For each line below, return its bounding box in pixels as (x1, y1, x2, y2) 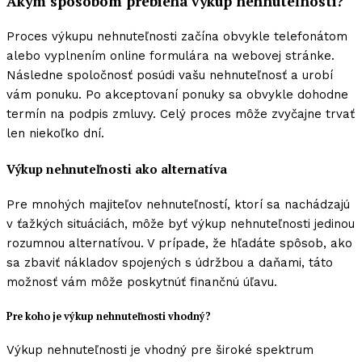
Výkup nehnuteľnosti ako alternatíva (6, 160, 227, 177)
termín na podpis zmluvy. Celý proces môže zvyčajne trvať (6, 107, 355, 122)
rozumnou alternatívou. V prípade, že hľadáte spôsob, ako (6, 235, 352, 250)
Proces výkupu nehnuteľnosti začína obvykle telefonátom (6, 29, 347, 44)
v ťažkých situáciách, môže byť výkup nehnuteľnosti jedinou (6, 216, 355, 231)
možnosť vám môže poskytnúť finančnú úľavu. (6, 274, 277, 289)
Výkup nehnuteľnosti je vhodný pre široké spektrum (6, 343, 314, 358)
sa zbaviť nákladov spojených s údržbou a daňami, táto (6, 255, 333, 270)
